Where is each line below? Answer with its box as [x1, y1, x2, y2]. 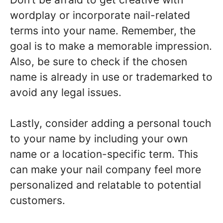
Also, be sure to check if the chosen [10, 55, 187, 68]
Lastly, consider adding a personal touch [10, 117, 211, 130]
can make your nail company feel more [10, 163, 201, 176]
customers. [10, 194, 65, 207]
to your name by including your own [10, 132, 188, 145]
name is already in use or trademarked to [10, 70, 213, 83]
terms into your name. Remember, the [10, 24, 196, 37]
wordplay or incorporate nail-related [10, 8, 190, 21]
